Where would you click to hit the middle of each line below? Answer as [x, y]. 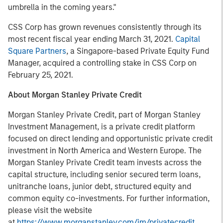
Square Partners [37, 51]
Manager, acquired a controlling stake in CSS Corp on [102, 63]
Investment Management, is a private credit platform [102, 127]
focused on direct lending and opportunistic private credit [110, 139]
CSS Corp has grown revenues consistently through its [105, 27]
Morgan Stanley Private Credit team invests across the [105, 163]
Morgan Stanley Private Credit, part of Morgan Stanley [104, 115]
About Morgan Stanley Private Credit [75, 95]
